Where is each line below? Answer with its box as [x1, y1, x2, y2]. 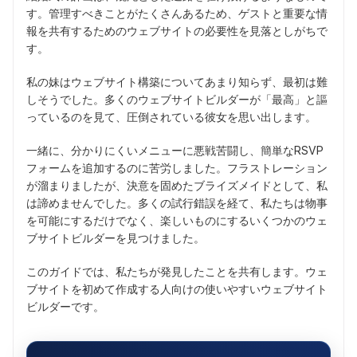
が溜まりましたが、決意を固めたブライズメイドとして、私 [26, 178, 328, 193]
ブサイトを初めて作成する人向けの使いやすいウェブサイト [26, 282, 328, 296]
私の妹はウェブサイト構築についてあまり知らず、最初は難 [26, 75, 328, 89]
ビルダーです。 [26, 300, 104, 314]
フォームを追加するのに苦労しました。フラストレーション [26, 161, 328, 175]
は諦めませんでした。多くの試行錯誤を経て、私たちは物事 [26, 196, 328, 210]
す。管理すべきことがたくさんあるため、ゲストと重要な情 [26, 6, 328, 21]
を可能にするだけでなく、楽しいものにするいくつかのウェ [26, 214, 328, 228]
